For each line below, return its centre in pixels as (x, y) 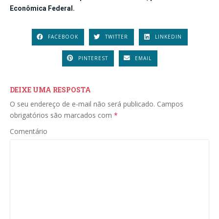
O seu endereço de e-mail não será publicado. (82, 104)
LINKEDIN (169, 37)
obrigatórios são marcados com (62, 115)
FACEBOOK (63, 37)
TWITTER (117, 37)
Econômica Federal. (42, 8)
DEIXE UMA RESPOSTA (50, 90)
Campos (169, 104)
